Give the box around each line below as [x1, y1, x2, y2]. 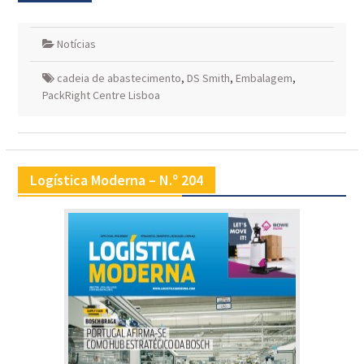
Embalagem [235, 71, 292, 86]
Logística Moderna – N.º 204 [29, 171, 203, 190]
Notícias [56, 37, 96, 52]
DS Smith [186, 71, 230, 86]
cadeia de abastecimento [56, 71, 181, 86]
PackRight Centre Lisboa [41, 88, 160, 103]
